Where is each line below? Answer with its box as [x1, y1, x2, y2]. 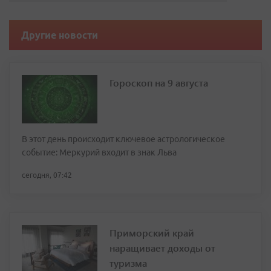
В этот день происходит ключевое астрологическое [22, 134, 225, 145]
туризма [109, 256, 147, 270]
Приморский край [109, 226, 194, 240]
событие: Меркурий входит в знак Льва [22, 148, 177, 158]
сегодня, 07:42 [22, 171, 72, 180]
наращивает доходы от [109, 241, 215, 255]
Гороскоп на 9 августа [109, 76, 208, 90]
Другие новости [21, 30, 98, 41]
